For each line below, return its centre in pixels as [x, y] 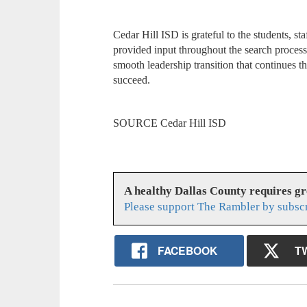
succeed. [132, 80]
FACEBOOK [187, 251]
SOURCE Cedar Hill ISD [170, 123]
